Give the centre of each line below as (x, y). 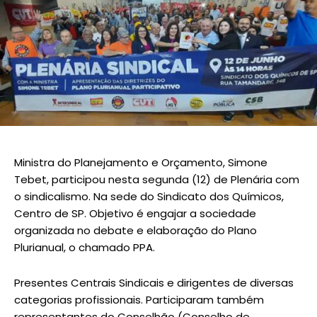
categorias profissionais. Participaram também (139, 300)
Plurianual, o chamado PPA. (85, 248)
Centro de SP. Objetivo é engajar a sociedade (135, 214)
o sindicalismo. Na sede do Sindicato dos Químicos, (149, 197)
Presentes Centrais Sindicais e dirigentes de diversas (154, 283)
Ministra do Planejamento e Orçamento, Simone (141, 163)
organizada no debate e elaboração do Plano (136, 231)
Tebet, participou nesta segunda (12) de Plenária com (157, 180)
